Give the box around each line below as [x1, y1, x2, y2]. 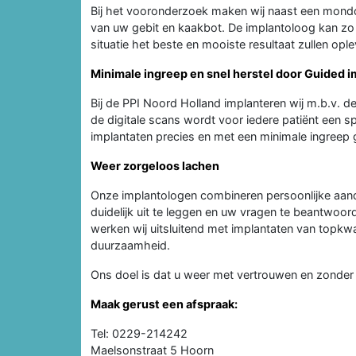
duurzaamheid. [91, 238, 170, 252]
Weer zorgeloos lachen [91, 158, 219, 172]
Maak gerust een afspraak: [91, 296, 238, 311]
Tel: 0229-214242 [91, 326, 188, 340]
